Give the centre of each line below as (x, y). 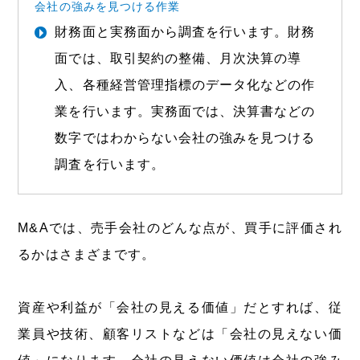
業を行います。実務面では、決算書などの (185, 111)
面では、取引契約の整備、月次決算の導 (178, 58)
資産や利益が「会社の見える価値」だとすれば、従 (180, 307)
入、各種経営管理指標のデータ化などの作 (185, 84)
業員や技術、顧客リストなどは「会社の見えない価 (180, 333)
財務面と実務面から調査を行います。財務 (185, 31)
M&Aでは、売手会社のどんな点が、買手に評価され (180, 227)
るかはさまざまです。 (86, 254)
